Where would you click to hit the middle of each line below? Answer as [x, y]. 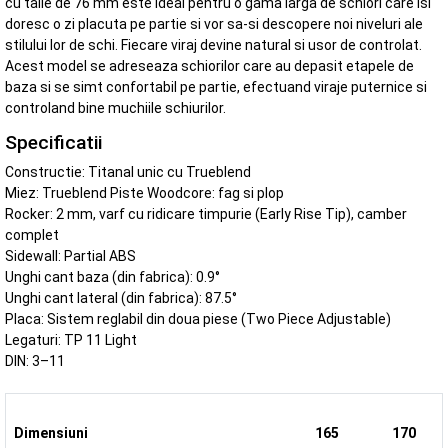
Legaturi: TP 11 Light [71, 339]
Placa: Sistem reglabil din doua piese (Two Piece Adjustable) [198, 318]
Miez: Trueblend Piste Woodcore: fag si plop [144, 192]
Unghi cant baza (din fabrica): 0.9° [112, 276]
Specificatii [53, 142]
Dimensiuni [51, 432]
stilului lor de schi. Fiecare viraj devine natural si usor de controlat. [213, 45]
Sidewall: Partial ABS [70, 255]
